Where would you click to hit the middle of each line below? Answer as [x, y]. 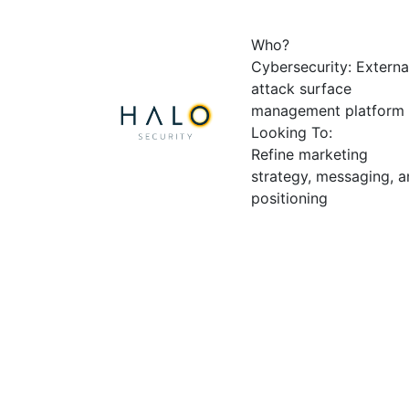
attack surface [302, 88]
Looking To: [292, 132]
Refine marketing [310, 154]
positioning [290, 198]
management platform [328, 110]
